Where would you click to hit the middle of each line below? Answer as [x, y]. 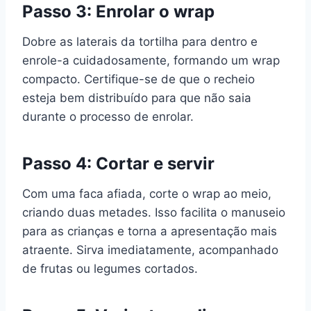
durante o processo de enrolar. [108, 117]
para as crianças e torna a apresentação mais [150, 231]
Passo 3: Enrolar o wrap [118, 11]
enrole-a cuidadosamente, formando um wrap [151, 60]
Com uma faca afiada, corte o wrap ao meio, [147, 194]
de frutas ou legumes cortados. [110, 269]
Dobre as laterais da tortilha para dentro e [140, 42]
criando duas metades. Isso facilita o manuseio [154, 212]
